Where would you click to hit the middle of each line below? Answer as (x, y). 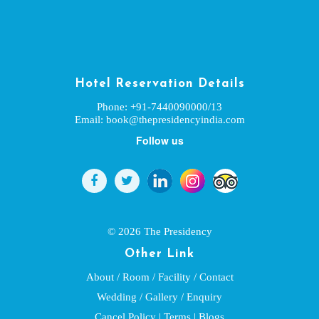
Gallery (162, 297)
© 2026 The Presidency (159, 231)
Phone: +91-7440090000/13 (159, 106)
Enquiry (204, 297)
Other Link (159, 254)
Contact (216, 277)
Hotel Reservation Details (159, 84)
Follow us (159, 140)
